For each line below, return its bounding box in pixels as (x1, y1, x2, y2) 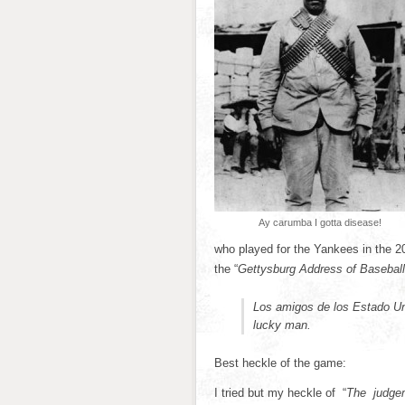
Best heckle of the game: (214, 356, 346, 370)
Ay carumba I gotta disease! (259, 217, 381, 228)
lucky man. (253, 318, 311, 332)
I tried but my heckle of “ (214, 386, 346, 400)
